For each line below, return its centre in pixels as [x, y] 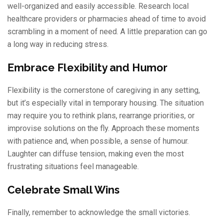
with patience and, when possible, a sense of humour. [98, 141]
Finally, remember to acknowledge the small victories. [99, 212]
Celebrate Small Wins [64, 189]
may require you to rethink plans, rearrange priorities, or [101, 115]
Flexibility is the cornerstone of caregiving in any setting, [104, 90]
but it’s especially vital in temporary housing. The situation [106, 103]
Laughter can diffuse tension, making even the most [96, 153]
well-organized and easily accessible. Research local [98, 6]
